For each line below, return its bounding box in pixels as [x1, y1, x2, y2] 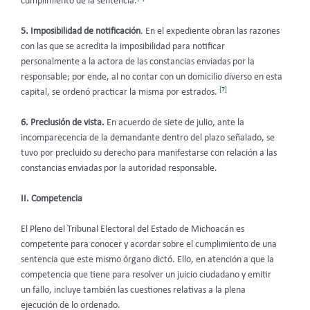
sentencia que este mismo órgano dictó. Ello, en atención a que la [21, 255, 274, 264]
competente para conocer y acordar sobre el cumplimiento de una [21, 239, 277, 249]
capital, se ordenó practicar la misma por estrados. [21, 88, 219, 98]
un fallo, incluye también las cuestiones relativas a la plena [21, 285, 246, 295]
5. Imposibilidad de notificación [21, 27, 140, 37]
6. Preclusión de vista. [21, 118, 104, 128]
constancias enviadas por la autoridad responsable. [21, 164, 217, 174]
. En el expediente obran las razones [140, 27, 280, 37]
